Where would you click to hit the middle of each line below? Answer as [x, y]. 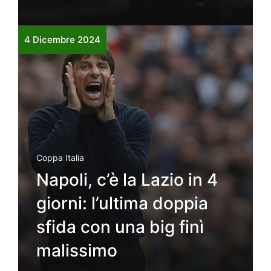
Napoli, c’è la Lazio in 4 [127, 179]
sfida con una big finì [120, 227]
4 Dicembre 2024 [62, 39]
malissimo [77, 250]
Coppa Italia [60, 157]
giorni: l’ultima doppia [122, 203]
